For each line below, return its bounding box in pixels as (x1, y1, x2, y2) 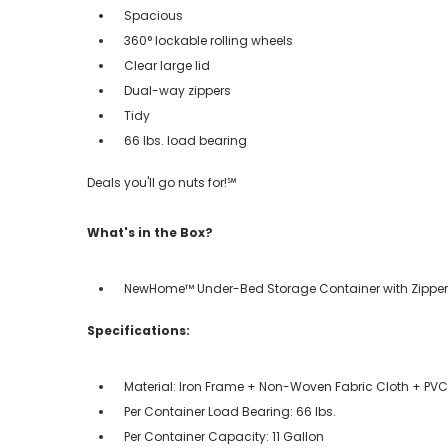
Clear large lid (124, 56, 210, 74)
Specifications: (87, 321, 190, 339)
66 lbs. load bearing (124, 131, 247, 149)
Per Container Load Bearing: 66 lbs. (124, 402, 336, 420)
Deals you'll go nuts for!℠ (87, 173, 237, 191)
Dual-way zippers (124, 81, 231, 99)
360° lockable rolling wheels (124, 31, 293, 49)
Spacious (124, 6, 183, 24)
